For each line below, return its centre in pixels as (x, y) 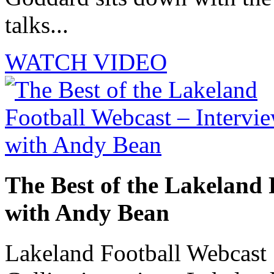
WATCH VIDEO (86, 62)
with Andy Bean (87, 213)
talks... (37, 24)
